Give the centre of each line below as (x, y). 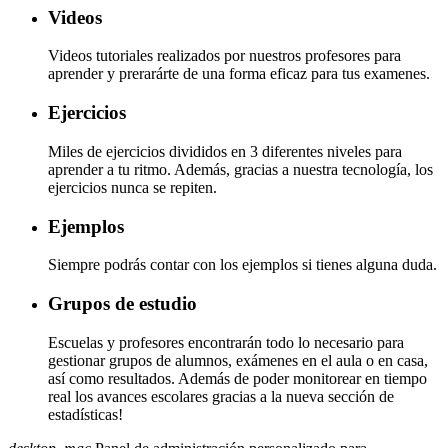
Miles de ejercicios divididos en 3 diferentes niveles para (225, 151)
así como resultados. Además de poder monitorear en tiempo (237, 378)
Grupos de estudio (122, 303)
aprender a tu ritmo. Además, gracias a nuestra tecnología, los (240, 169)
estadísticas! (85, 414)
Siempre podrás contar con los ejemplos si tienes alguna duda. (242, 265)
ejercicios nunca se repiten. (132, 187)
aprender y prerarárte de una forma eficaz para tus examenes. (239, 74)
